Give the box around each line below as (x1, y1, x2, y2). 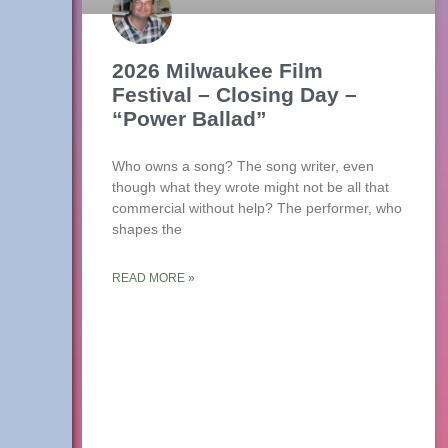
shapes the (112, 221, 182, 238)
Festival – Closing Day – (112, 83, 357, 107)
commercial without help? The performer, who (112, 200, 402, 217)
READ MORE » (112, 271, 195, 286)
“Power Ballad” (112, 107, 267, 131)
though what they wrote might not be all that (112, 179, 389, 196)
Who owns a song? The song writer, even (112, 158, 374, 175)
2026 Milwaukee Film (112, 59, 323, 83)
